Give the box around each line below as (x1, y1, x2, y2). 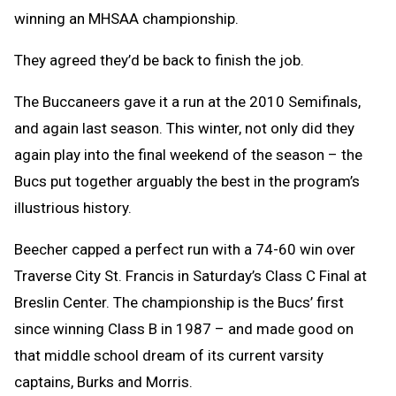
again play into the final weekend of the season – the (14, 145, 362, 164)
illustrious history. (14, 198, 132, 217)
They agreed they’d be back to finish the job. (14, 50, 304, 69)
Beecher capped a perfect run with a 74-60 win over (14, 240, 355, 258)
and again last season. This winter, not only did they (14, 118, 354, 137)
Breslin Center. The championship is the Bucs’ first (14, 293, 344, 311)
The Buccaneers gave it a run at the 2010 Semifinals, (14, 92, 361, 110)
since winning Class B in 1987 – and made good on (14, 319, 354, 338)
